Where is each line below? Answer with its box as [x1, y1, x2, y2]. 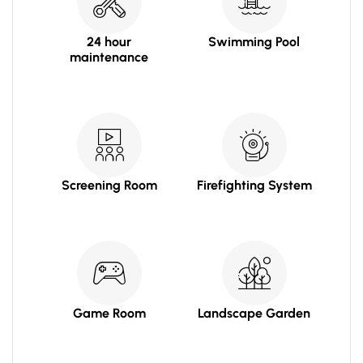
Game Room [72, 305, 146, 321]
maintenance [70, 49, 148, 66]
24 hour [87, 34, 131, 50]
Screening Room [61, 177, 157, 194]
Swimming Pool [208, 34, 300, 50]
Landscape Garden [198, 305, 310, 321]
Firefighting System [196, 177, 312, 194]
